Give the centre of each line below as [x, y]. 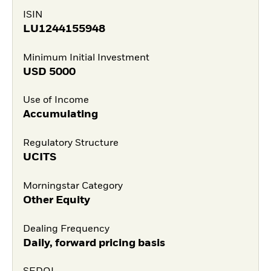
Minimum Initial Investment [86, 58]
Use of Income [56, 101]
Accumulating [60, 115]
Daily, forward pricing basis [94, 243]
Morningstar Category [73, 186]
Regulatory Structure [70, 144]
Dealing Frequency [66, 229]
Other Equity [56, 200]
